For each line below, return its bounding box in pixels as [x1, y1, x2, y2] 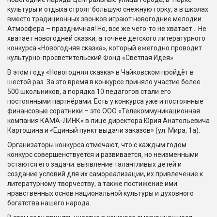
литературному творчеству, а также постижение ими [7, 180, 177, 188]
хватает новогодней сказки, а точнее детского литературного [7, 34, 205, 43]
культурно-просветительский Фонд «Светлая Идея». [7, 54, 175, 62]
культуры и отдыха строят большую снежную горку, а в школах [7, 5, 208, 14]
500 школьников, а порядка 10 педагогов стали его [7, 88, 171, 96]
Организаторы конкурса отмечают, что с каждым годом [7, 141, 186, 149]
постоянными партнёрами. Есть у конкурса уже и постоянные [7, 97, 203, 106]
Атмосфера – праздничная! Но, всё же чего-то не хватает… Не [7, 25, 206, 33]
